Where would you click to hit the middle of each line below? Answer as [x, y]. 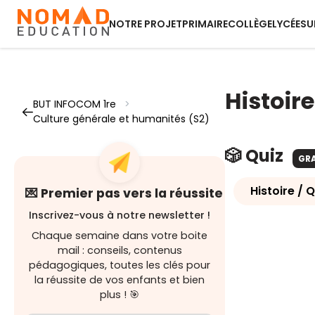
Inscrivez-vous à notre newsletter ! [120, 215]
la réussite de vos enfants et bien [120, 280]
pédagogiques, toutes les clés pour [120, 265]
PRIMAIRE [205, 24]
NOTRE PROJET [146, 24]
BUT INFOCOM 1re [75, 104]
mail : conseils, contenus [120, 250]
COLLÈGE [250, 24]
